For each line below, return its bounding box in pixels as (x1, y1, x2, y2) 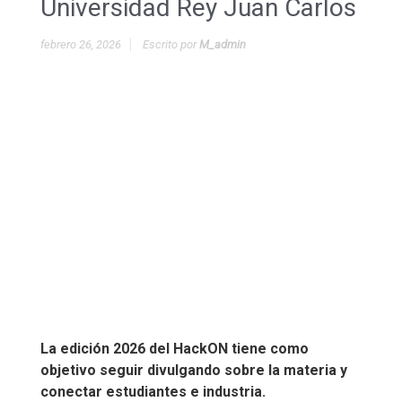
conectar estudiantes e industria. (40, 383, 266, 400)
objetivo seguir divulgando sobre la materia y (40, 362, 347, 379)
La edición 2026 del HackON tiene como (40, 340, 309, 357)
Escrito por (143, 38, 199, 51)
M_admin (199, 38, 246, 51)
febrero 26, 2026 (40, 38, 121, 51)
